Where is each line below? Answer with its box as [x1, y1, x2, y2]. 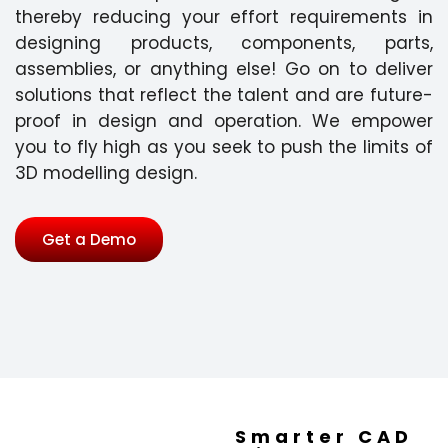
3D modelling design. [15, 161, 197, 185]
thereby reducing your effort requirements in [15, 5, 433, 29]
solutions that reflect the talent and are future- [15, 83, 433, 107]
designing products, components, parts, [15, 31, 433, 55]
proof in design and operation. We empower [15, 109, 433, 133]
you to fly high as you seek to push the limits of [15, 135, 433, 159]
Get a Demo [42, 229, 136, 250]
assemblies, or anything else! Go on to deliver [15, 57, 433, 81]
